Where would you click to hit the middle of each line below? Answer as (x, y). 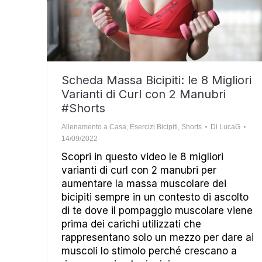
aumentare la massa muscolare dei (144, 183)
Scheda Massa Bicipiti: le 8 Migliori (156, 80)
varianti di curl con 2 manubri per (139, 170)
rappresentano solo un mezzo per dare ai (158, 237)
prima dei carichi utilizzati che (131, 224)
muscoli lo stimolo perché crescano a (149, 251)
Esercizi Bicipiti (154, 127)
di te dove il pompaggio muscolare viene (157, 210)
